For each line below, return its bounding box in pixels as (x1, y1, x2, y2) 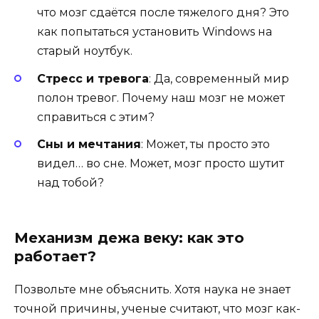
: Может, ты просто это (141, 137, 270, 151)
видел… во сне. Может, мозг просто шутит (37, 156, 284, 170)
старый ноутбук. (37, 44, 132, 58)
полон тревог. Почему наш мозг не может (37, 90, 285, 105)
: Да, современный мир (149, 71, 289, 85)
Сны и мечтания (37, 137, 141, 151)
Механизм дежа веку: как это (14, 229, 244, 246)
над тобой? (37, 175, 104, 189)
